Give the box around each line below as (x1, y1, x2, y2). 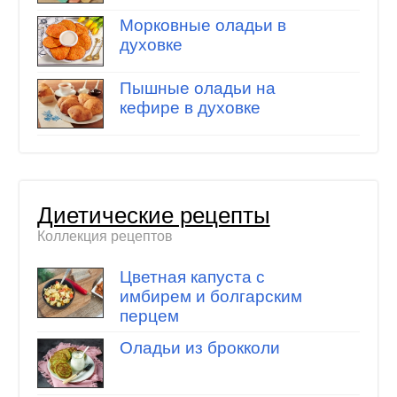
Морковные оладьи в (119, 16, 286, 35)
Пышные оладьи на (119, 78, 276, 97)
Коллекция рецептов (36, 229, 173, 245)
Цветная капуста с (119, 267, 265, 286)
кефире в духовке (119, 97, 261, 117)
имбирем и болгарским (119, 286, 302, 306)
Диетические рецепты (36, 203, 270, 229)
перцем (119, 306, 179, 325)
